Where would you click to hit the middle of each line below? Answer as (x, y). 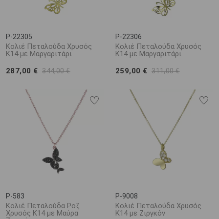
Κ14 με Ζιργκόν (140, 213)
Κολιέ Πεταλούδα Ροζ (43, 206)
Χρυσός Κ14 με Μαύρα (42, 213)
